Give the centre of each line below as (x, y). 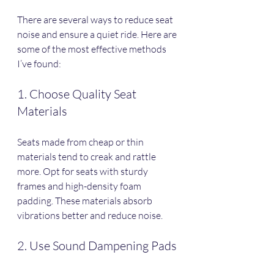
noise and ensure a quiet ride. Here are (98, 34)
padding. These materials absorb (86, 200)
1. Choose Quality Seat (78, 94)
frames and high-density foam (80, 186)
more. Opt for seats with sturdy (83, 171)
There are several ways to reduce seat (96, 19)
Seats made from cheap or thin (81, 142)
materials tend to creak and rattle (87, 156)
